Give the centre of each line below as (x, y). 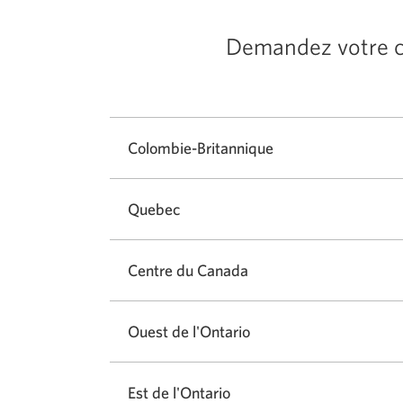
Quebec (154, 210)
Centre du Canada (188, 271)
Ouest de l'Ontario (189, 332)
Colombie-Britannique (201, 148)
